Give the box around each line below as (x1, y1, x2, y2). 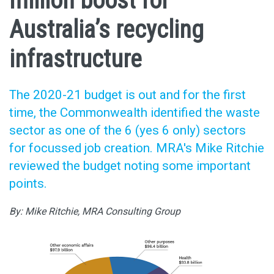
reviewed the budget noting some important (9, 158, 251, 173)
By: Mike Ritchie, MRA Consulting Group (9, 206, 180, 218)
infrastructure (9, 44, 142, 73)
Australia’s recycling (9, 15, 204, 44)
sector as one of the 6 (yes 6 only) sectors (9, 122, 246, 138)
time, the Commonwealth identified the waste (9, 105, 260, 120)
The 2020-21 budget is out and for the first (9, 87, 246, 102)
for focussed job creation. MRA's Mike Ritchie (9, 140, 264, 155)
